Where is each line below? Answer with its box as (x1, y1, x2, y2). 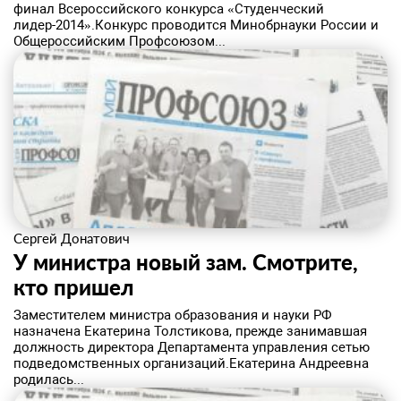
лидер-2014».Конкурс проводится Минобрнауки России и (13, 17, 379, 33)
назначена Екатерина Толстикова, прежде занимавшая (13, 323, 367, 339)
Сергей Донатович (13, 230, 130, 246)
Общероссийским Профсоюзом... (13, 33, 226, 49)
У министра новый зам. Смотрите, (13, 249, 358, 275)
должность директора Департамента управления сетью (13, 339, 370, 355)
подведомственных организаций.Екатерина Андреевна (13, 355, 369, 371)
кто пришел (13, 274, 133, 300)
